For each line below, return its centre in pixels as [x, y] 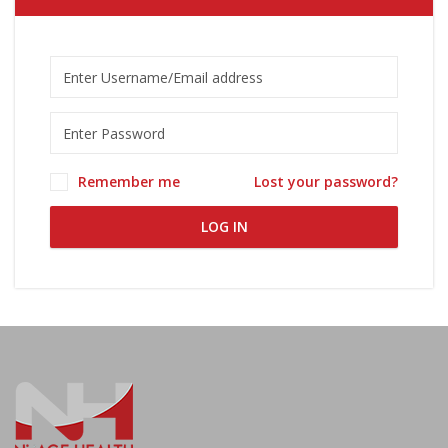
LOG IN [224, 226]
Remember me [129, 181]
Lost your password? [326, 181]
